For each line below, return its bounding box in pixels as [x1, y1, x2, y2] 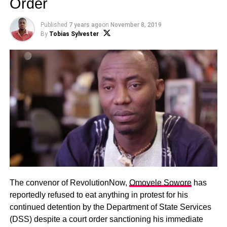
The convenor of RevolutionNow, [9, 178, 129, 187]
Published [40, 21, 67, 28]
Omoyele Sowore [129, 178, 192, 187]
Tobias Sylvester [49, 30, 99, 37]
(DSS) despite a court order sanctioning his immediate [9, 215, 203, 224]
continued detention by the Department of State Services [9, 203, 211, 212]
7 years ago [68, 21, 102, 28]
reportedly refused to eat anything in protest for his [9, 191, 188, 200]
